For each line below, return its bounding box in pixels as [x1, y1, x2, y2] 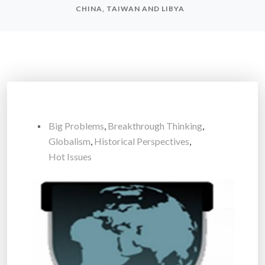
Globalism [49, 135, 91, 147]
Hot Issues [49, 151, 92, 163]
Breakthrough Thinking [108, 120, 202, 132]
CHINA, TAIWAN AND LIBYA [76, 4, 185, 14]
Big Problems [49, 120, 104, 132]
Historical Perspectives [94, 135, 189, 147]
